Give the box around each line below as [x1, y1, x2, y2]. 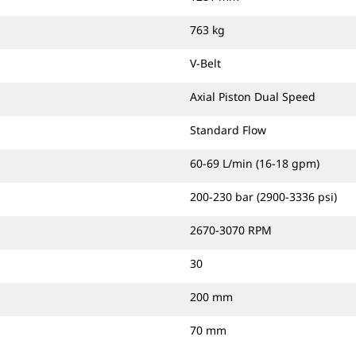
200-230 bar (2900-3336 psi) [190, 189, 337, 204]
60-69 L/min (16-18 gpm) [190, 156, 319, 171]
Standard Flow [190, 122, 266, 137]
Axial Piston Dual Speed [190, 89, 315, 104]
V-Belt [190, 56, 221, 71]
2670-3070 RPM [190, 222, 272, 238]
